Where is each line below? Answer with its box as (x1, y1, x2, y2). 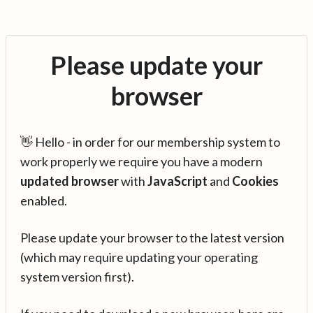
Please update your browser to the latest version (20, 230, 284, 245)
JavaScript (147, 173, 208, 189)
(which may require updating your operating (20, 249, 258, 265)
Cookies (232, 173, 279, 189)
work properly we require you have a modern (20, 154, 263, 169)
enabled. (20, 193, 67, 208)
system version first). (20, 269, 134, 284)
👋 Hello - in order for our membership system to (20, 134, 280, 150)
